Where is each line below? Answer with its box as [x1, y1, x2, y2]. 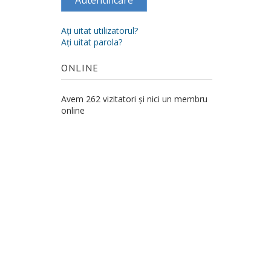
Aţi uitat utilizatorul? [61, 25, 138, 37]
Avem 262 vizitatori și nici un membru [61, 93, 207, 105]
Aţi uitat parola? [61, 36, 122, 48]
